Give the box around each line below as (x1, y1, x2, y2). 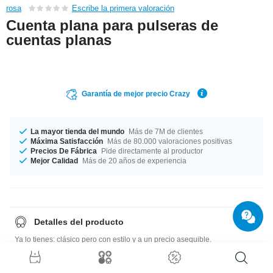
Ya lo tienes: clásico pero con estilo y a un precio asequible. (15, 235, 211, 244)
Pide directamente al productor (99, 146, 203, 155)
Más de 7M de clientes (127, 127, 203, 136)
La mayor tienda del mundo (30, 127, 124, 136)
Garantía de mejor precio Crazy (82, 89, 190, 98)
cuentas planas (6, 31, 112, 48)
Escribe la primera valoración (71, 3, 174, 13)
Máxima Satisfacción (30, 136, 103, 146)
